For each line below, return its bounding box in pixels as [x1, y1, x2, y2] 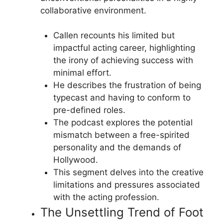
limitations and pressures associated [53, 180, 200, 190]
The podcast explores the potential [53, 117, 193, 127]
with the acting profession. [53, 192, 159, 202]
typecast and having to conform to [53, 93, 191, 103]
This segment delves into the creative [53, 167, 204, 177]
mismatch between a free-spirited [53, 130, 190, 140]
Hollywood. [53, 155, 98, 165]
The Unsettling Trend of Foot [40, 205, 204, 220]
